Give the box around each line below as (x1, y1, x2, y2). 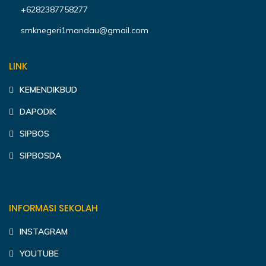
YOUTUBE (20, 248, 59, 259)
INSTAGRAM (20, 226, 68, 237)
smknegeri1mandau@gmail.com (21, 25, 149, 36)
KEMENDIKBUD (20, 84, 78, 95)
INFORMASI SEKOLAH (9, 202, 99, 214)
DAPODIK (20, 106, 57, 117)
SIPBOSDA (20, 150, 62, 161)
